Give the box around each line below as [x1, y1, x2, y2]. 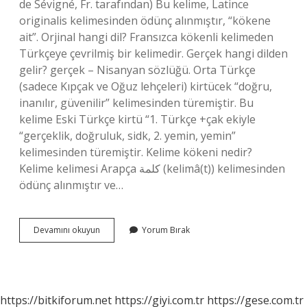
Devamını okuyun [34, 224, 100, 236]
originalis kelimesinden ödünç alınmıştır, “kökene [19, 13, 271, 28]
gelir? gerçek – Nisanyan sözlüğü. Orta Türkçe [19, 62, 256, 77]
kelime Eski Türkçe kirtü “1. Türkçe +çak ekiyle [19, 112, 256, 127]
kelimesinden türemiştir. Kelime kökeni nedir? [19, 145, 252, 160]
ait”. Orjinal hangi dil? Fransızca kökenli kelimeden [19, 29, 273, 45]
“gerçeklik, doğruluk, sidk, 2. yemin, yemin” [19, 128, 236, 143]
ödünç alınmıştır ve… [19, 177, 123, 193]
